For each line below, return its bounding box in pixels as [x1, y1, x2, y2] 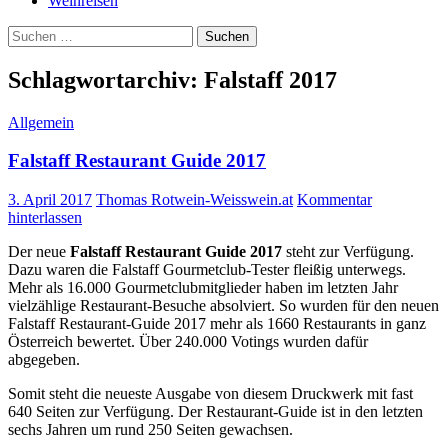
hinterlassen [8, 209, 82, 227]
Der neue [8, 243, 70, 261]
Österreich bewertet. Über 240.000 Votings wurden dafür [8, 333, 368, 351]
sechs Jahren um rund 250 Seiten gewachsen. [8, 421, 293, 439]
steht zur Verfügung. [282, 243, 414, 261]
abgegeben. [8, 351, 80, 369]
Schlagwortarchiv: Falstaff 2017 [8, 66, 337, 93]
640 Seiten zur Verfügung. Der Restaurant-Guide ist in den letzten [8, 403, 423, 421]
